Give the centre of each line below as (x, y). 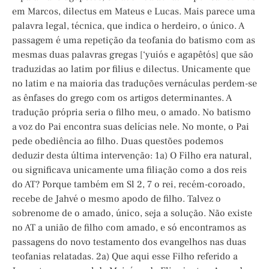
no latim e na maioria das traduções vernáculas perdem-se (134, 84)
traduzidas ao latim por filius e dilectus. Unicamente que (131, 69)
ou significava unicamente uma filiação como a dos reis (129, 170)
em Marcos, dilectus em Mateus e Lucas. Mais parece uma (134, 12)
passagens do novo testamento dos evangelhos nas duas (129, 242)
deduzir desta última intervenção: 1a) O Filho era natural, (132, 156)
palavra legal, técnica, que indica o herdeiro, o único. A (128, 26)
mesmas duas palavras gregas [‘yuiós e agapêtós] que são (133, 55)
